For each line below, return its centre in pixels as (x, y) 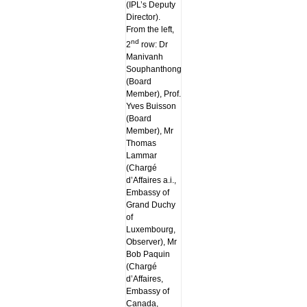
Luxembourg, (150, 230)
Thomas (141, 144)
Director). (143, 17)
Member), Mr (149, 131)
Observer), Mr (151, 242)
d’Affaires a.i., (151, 181)
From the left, (150, 30)
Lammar (141, 156)
